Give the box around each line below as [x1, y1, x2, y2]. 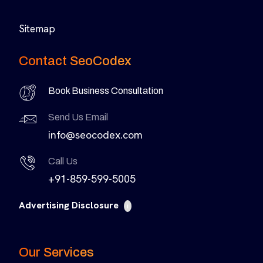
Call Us [48, 156, 77, 166]
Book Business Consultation [48, 85, 163, 96]
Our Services [19, 245, 94, 259]
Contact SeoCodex [19, 53, 131, 68]
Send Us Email [48, 112, 108, 122]
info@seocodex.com [48, 127, 143, 141]
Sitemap [19, 22, 55, 35]
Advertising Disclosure [19, 198, 121, 211]
